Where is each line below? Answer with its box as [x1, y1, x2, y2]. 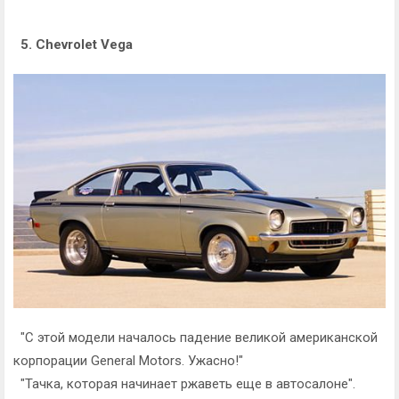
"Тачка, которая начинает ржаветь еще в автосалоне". [13, 375, 355, 392]
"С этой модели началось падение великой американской [13, 329, 378, 346]
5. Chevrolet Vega [17, 36, 133, 53]
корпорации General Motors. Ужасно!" [13, 352, 243, 369]
